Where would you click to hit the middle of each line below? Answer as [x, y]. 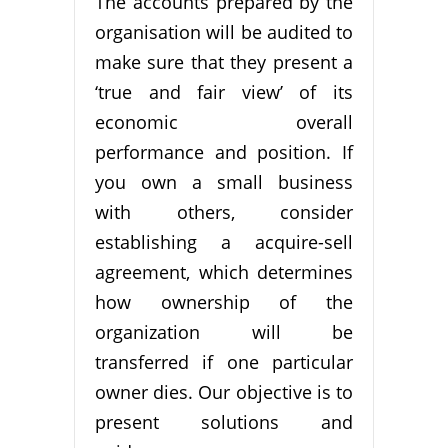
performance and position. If [224, 152]
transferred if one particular [224, 362]
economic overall [224, 122]
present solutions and [224, 422]
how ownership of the [224, 302]
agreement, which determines [224, 272]
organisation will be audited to [224, 32]
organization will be [224, 332]
